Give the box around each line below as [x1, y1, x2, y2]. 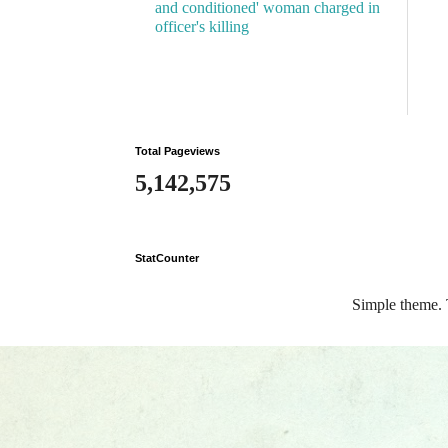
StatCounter [135, 252, 199, 265]
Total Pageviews [135, 145, 220, 158]
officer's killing [155, 18, 249, 36]
